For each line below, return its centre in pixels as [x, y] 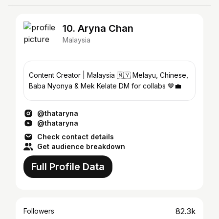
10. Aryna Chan [98, 28]
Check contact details [76, 137]
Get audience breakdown [81, 146]
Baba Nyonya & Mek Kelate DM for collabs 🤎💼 [105, 86]
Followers [39, 211]
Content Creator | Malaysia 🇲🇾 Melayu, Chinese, [56, 75]
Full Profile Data [68, 167]
